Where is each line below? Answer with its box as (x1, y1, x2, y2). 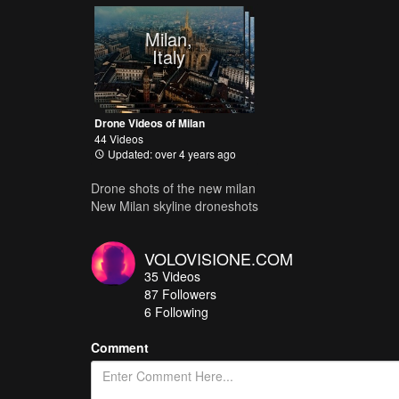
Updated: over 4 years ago (105, 145, 236, 161)
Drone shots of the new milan (91, 178, 256, 197)
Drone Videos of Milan (94, 114, 205, 131)
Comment (91, 338, 149, 356)
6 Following (144, 302, 208, 321)
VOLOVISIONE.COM (144, 246, 293, 270)
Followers (162, 284, 216, 303)
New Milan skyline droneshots (91, 196, 258, 215)
